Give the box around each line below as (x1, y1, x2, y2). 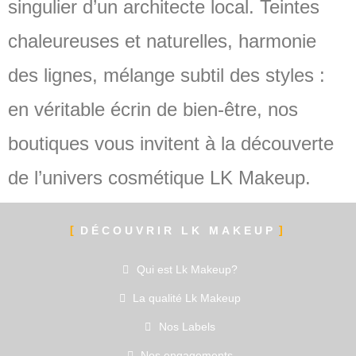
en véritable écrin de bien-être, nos (8, 99, 298, 120)
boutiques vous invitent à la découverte (8, 133, 334, 154)
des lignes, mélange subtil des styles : (8, 64, 325, 86)
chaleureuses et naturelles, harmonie (8, 30, 316, 52)
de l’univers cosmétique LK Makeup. (8, 167, 311, 188)
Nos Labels (158, 320, 215, 333)
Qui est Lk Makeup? (136, 263, 238, 276)
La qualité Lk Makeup (133, 292, 242, 304)
